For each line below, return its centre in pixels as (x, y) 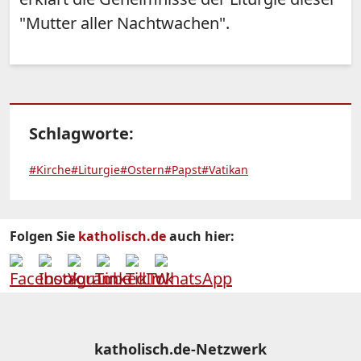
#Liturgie (95, 170)
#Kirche (50, 170)
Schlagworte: (81, 134)
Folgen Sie (44, 237)
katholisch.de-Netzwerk (180, 349)
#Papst (183, 170)
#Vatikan (225, 170)
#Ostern (142, 170)
